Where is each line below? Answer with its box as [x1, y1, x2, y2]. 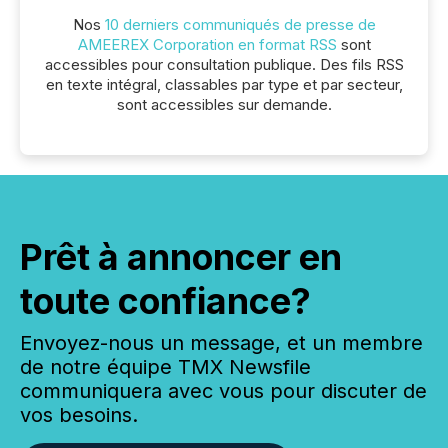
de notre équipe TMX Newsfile [20, 355, 311, 379]
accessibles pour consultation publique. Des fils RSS [44, 55, 404, 74]
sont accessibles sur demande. [116, 95, 332, 114]
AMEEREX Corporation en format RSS [77, 35, 337, 54]
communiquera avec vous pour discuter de [20, 379, 427, 403]
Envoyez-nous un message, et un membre [20, 331, 423, 355]
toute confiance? [20, 279, 311, 323]
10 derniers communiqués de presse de [104, 15, 376, 34]
